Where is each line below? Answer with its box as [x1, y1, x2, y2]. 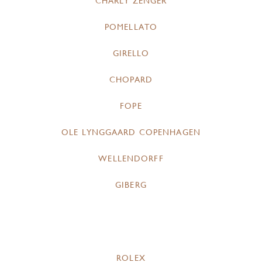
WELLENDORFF [98, 154, 164, 164]
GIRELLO [112, 49, 150, 58]
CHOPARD [109, 75, 153, 85]
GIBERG [115, 180, 147, 190]
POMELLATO [104, 22, 158, 32]
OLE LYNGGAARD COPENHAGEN [61, 127, 201, 137]
